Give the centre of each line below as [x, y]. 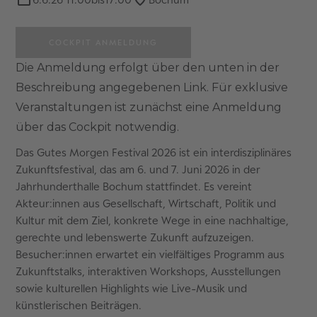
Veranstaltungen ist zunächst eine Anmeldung [149, 107]
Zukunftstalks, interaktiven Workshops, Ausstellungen [149, 271]
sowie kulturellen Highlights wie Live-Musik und [132, 288]
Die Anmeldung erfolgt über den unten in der [148, 67]
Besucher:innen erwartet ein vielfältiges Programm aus [150, 254]
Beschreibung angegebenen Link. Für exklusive [152, 87]
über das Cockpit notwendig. [98, 127]
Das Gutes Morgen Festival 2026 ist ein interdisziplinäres [154, 152]
